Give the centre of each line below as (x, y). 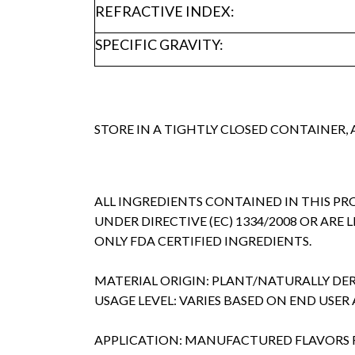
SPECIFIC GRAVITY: (159, 45)
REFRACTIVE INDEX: (164, 11)
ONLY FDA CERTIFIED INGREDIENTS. (202, 241)
